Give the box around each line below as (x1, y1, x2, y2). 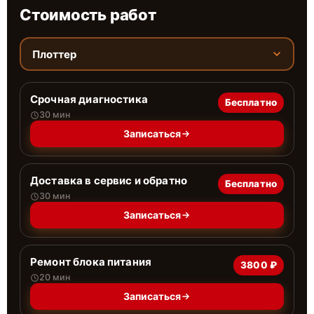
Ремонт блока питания (30, 255, 151, 268)
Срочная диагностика (30, 93, 148, 106)
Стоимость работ (20, 6, 156, 24)
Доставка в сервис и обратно (30, 174, 188, 187)
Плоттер (32, 47, 76, 61)
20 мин (39, 272, 70, 282)
